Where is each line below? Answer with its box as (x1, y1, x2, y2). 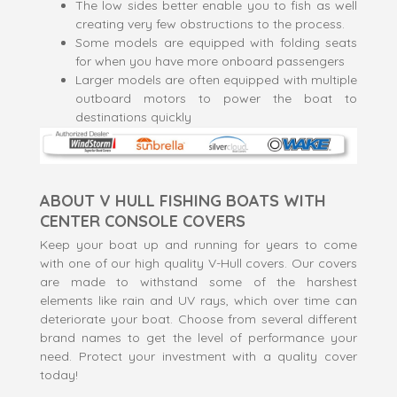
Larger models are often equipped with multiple (75, 71, 357, 88)
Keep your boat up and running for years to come (40, 236, 357, 253)
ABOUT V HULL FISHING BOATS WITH (40, 190, 326, 211)
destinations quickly (75, 108, 191, 125)
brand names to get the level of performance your (40, 329, 357, 346)
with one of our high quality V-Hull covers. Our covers (40, 254, 357, 271)
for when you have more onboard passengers (75, 52, 345, 69)
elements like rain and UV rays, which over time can (40, 292, 357, 308)
